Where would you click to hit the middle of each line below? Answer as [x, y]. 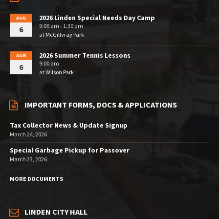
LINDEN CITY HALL [56, 212]
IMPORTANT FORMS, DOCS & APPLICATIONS [101, 105]
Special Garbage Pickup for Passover [70, 150]
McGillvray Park [65, 35]
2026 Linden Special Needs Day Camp [97, 18]
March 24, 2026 [28, 134]
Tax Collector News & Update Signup [69, 125]
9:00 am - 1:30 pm [61, 26]
